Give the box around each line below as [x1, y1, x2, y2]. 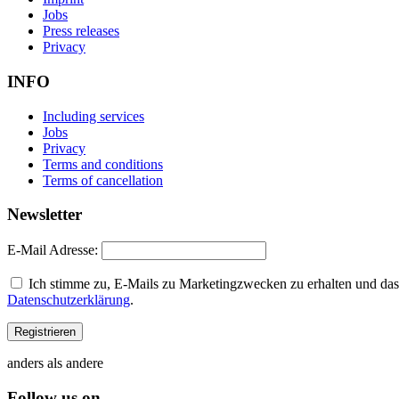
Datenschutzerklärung [7, 292, 130, 308]
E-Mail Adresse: [7, 242, 98, 258]
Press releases [43, 23, 119, 39]
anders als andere [7, 355, 103, 371]
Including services [43, 108, 144, 124]
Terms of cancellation [43, 172, 163, 188]
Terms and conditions [43, 156, 163, 172]
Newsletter [7, 205, 82, 224]
